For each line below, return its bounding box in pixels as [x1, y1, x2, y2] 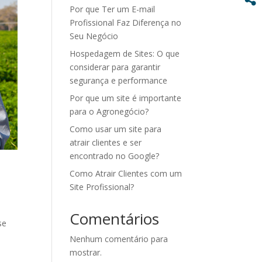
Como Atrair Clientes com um [70, 168, 182, 180]
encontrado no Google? [70, 150, 160, 162]
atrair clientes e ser [70, 137, 142, 149]
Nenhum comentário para [70, 233, 168, 245]
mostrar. [70, 247, 102, 258]
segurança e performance [70, 75, 168, 87]
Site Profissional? [70, 181, 135, 193]
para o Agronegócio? [70, 106, 149, 118]
